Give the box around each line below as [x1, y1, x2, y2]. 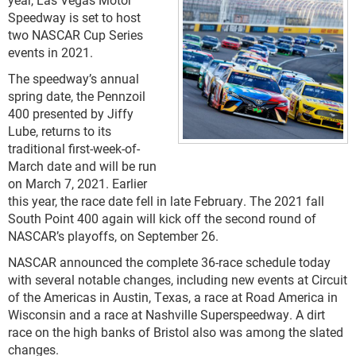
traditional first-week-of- [8, 140, 140, 157]
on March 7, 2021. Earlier [8, 175, 147, 192]
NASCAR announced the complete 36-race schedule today [8, 253, 331, 270]
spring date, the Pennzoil [8, 87, 145, 104]
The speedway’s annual [8, 70, 139, 87]
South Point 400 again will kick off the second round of [8, 210, 316, 226]
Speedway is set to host [8, 9, 141, 25]
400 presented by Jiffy [8, 105, 133, 122]
